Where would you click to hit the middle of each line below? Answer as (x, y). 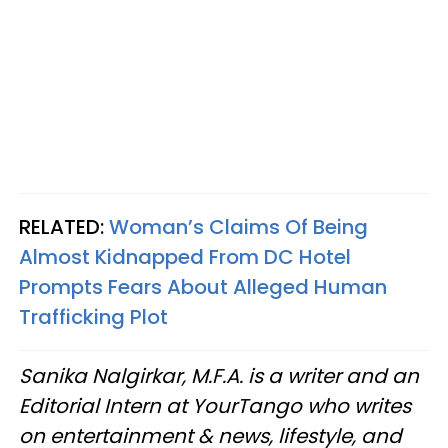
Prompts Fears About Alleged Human (203, 286)
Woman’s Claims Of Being (238, 226)
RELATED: (61, 226)
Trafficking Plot (93, 316)
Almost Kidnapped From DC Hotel (185, 256)
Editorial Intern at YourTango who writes (215, 405)
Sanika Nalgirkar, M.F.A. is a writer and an (219, 375)
